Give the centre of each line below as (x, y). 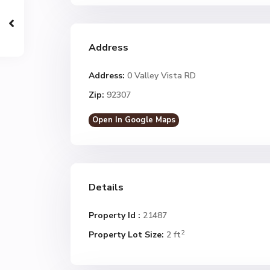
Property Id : (115, 215)
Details (106, 187)
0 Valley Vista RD (160, 76)
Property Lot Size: (126, 235)
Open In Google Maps (134, 120)
